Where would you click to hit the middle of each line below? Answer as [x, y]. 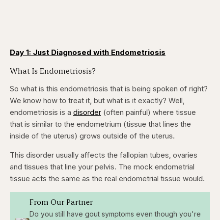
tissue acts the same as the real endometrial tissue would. [107, 179]
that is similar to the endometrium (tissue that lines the [100, 124]
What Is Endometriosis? [53, 71]
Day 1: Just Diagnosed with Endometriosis [88, 53]
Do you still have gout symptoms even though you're [115, 214]
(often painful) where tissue [149, 112]
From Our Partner [61, 202]
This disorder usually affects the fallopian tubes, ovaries [104, 155]
